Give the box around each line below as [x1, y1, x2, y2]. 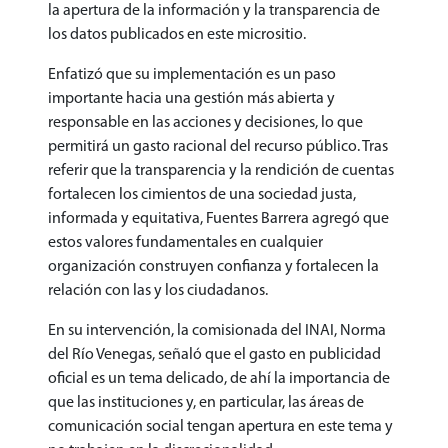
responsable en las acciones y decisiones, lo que [48, 114, 363, 131]
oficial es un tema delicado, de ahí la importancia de [48, 370, 390, 387]
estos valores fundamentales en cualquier [48, 234, 323, 251]
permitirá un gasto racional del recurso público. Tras [48, 138, 388, 155]
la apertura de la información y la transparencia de [48, 2, 380, 19]
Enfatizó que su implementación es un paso [48, 66, 336, 83]
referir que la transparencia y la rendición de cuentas [48, 162, 394, 179]
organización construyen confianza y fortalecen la [48, 258, 379, 275]
